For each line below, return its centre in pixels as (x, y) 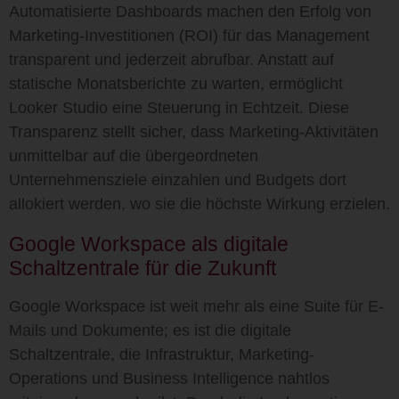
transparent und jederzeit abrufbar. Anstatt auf (171, 60)
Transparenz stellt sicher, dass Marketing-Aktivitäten (194, 132)
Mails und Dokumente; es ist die (125, 330)
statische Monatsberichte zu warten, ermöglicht (176, 84)
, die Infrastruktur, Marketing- (212, 354)
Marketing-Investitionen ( (97, 36)
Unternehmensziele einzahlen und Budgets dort (178, 180)
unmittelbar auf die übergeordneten (134, 156)
